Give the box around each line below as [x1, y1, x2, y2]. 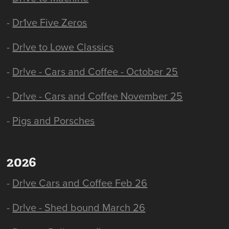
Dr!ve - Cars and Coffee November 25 [12, 88, 183, 104]
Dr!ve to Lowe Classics [12, 39, 114, 55]
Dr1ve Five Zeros [12, 15, 87, 30]
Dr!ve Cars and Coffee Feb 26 [12, 175, 148, 191]
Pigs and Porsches [12, 113, 95, 128]
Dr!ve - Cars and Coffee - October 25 [12, 64, 178, 79]
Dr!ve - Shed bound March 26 [12, 200, 146, 215]
